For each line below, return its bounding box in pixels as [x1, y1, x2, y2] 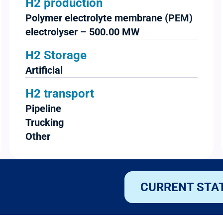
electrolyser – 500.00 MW [25, 26, 140, 38]
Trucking [25, 116, 64, 129]
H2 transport [25, 87, 94, 101]
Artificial [25, 64, 63, 77]
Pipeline [25, 103, 61, 115]
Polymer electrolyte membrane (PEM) [25, 12, 193, 24]
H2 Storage [25, 48, 87, 63]
